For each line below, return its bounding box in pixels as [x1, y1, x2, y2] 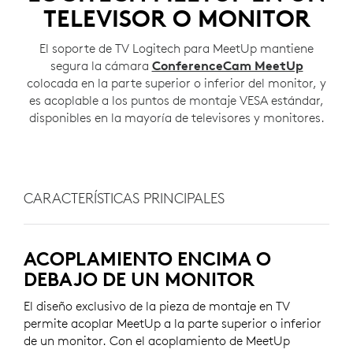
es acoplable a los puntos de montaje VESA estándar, [29, 92, 324, 109]
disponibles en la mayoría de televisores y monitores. [28, 110, 325, 126]
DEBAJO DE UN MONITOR [24, 267, 255, 292]
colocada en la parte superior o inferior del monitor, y [27, 75, 326, 91]
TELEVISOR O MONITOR [43, 4, 310, 34]
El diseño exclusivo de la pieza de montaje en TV [24, 298, 290, 314]
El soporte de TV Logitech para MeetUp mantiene [39, 40, 314, 57]
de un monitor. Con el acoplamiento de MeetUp [24, 333, 290, 349]
